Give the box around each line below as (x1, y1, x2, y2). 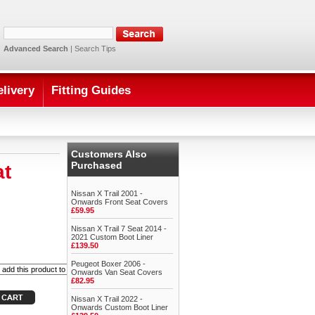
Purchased (71, 160, 122, 171)
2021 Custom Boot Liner (71, 233, 153, 241)
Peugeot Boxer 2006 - (71, 259, 146, 268)
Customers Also (71, 148, 147, 160)
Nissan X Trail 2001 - (71, 189, 143, 198)
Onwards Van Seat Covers (71, 268, 162, 276)
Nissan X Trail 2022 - (71, 295, 143, 303)
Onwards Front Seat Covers (71, 198, 168, 206)
